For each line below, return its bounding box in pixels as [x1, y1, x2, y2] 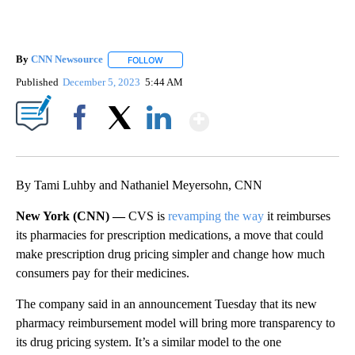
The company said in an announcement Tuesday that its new [16, 296, 317, 311]
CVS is [128, 208, 168, 223]
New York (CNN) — [16, 208, 128, 223]
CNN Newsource [31, 53, 103, 66]
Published [16, 75, 59, 88]
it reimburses [264, 208, 330, 223]
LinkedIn [140, 138, 177, 151]
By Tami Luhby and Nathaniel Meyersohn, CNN [16, 177, 262, 192]
